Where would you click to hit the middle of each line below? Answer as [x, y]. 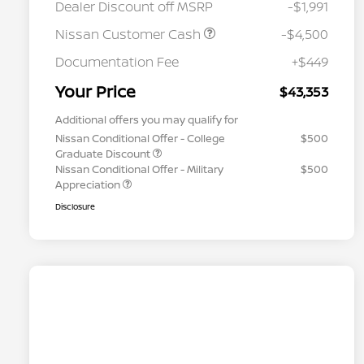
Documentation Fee [117, 62]
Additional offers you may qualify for [147, 120]
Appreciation [89, 185]
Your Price [95, 92]
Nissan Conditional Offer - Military [139, 169]
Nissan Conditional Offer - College [140, 139]
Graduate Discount [104, 154]
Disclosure [75, 207]
